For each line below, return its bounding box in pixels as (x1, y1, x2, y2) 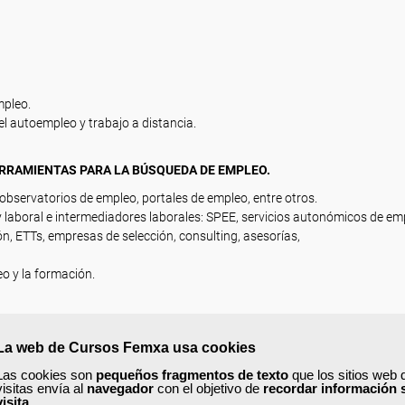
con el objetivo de (154, 381, 263, 396)
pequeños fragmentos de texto (96, 367, 288, 382)
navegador (87, 381, 154, 396)
